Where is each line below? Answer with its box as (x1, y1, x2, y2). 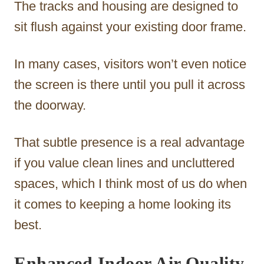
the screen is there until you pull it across (14, 77, 245, 92)
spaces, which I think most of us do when (14, 176, 247, 191)
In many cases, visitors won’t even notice (14, 56, 246, 71)
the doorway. (14, 97, 86, 113)
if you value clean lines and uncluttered (14, 155, 235, 170)
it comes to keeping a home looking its (14, 196, 231, 212)
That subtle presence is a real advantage (14, 134, 245, 150)
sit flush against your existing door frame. (14, 19, 246, 34)
